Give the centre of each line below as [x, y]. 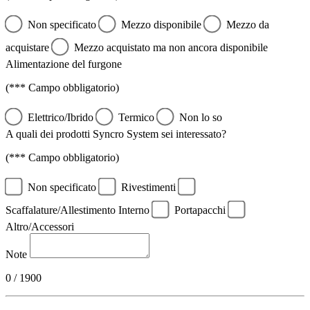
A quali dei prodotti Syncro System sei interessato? [116, 134]
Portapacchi [201, 210]
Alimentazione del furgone [64, 64]
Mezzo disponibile [163, 25]
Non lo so [201, 117]
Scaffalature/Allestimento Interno [79, 210]
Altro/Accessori [40, 227]
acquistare [29, 47]
